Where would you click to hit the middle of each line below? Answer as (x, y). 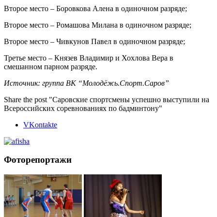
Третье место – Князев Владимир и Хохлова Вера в (89, 58)
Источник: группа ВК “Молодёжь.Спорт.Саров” (86, 83)
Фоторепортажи (38, 160)
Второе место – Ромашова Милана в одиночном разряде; (98, 25)
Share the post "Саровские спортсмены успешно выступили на (107, 99)
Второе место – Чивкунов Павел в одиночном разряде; (94, 41)
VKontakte (40, 124)
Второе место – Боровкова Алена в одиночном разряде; (95, 8)
